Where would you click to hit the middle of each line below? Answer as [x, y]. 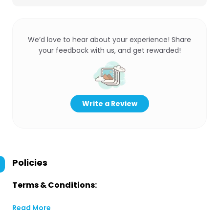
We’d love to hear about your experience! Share [109, 40]
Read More [32, 208]
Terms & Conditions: [55, 185]
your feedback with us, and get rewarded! [109, 50]
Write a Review [109, 104]
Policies [30, 163]
